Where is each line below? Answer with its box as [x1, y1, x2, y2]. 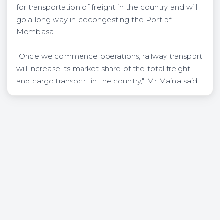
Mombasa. [16, 27, 55, 36]
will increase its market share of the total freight [16, 64, 191, 73]
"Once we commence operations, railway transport [16, 52, 202, 61]
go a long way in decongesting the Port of [16, 15, 172, 24]
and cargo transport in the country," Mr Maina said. [16, 76, 199, 85]
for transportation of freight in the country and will [16, 2, 197, 12]
